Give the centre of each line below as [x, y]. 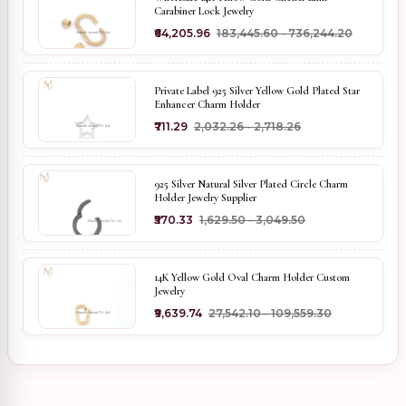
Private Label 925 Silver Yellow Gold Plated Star [257, 91]
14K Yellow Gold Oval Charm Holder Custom [252, 278]
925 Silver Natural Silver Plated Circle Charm [251, 184]
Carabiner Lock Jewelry [204, 11]
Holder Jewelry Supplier [205, 198]
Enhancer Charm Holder [207, 105]
